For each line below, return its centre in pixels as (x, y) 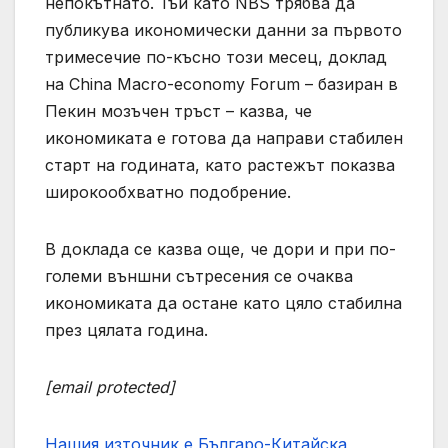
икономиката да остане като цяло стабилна (223, 303)
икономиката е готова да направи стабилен (224, 138)
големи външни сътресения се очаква (199, 276)
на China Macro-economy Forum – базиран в (221, 84)
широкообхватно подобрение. (168, 192)
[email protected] (110, 387)
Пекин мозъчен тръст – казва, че (178, 111)
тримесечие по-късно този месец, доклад (216, 57)
